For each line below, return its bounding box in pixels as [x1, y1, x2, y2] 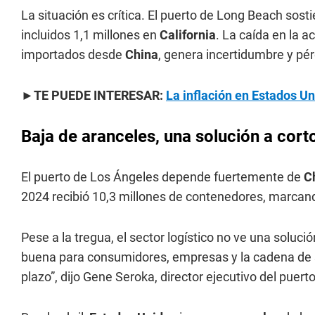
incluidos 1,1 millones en [21, 27, 160, 42]
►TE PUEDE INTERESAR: [21, 87, 166, 103]
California [160, 27, 216, 42]
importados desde [21, 46, 125, 62]
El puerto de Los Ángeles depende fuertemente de [21, 169, 304, 184]
